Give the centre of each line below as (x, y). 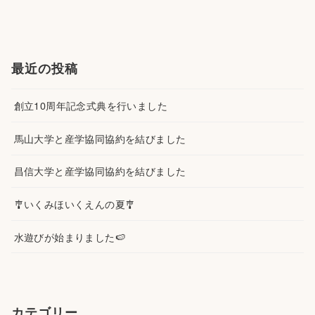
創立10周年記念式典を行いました (90, 105)
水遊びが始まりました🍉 (69, 236)
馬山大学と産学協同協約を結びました (100, 138)
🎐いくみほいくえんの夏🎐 (75, 203)
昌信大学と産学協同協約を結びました (100, 171)
